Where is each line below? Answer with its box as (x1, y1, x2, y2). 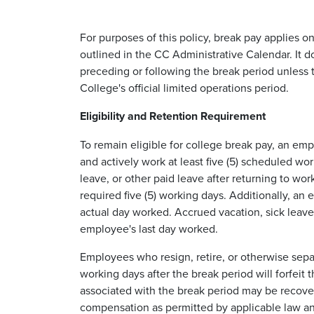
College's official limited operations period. (80, 79, 289, 95)
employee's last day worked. (80, 220, 221, 236)
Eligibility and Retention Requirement (80, 107, 268, 124)
